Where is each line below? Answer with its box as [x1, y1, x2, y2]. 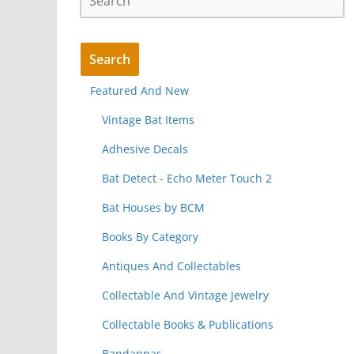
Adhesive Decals [102, 141, 188, 156]
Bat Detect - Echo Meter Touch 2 [102, 170, 272, 186]
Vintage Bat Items [102, 111, 194, 127]
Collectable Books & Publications [102, 316, 273, 332]
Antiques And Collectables [102, 258, 241, 273]
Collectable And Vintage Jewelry [102, 287, 269, 303]
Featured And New [90, 82, 189, 98]
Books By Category [102, 228, 198, 244]
